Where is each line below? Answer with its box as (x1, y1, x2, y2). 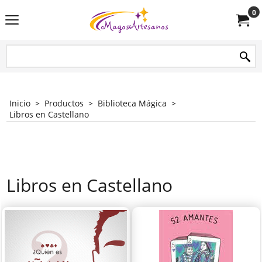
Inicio (9, 98, 30, 109)
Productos (44, 98, 84, 109)
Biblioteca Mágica (98, 98, 167, 109)
